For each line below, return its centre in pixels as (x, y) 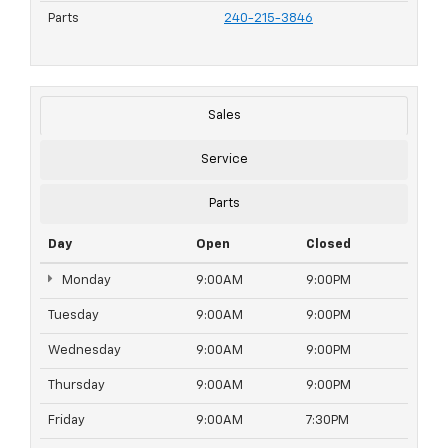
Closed (328, 245)
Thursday (76, 386)
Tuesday (73, 316)
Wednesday (84, 351)
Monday (84, 281)
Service (224, 160)
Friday (66, 421)
